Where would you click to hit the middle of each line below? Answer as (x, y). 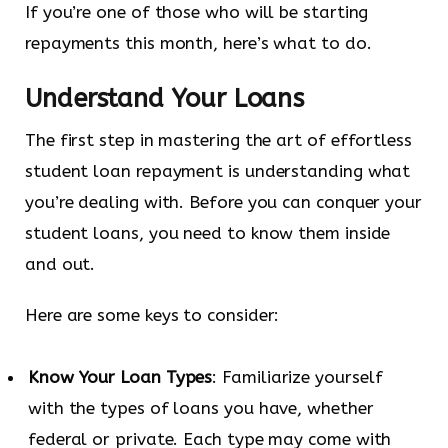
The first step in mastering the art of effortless (218, 139)
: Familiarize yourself (297, 376)
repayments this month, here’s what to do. (198, 43)
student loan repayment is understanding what (218, 170)
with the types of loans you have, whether (201, 407)
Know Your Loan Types (120, 376)
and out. (60, 263)
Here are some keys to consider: (152, 314)
